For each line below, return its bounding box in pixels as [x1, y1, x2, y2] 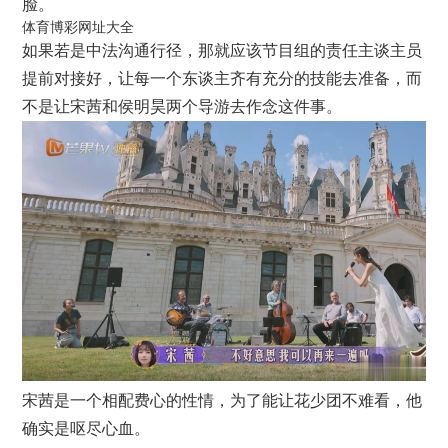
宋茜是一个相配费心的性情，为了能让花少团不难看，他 [22, 391, 423, 409]
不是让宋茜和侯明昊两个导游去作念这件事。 [22, 97, 343, 115]
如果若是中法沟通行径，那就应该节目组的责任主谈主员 [22, 41, 423, 59]
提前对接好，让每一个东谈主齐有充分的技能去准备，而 [22, 69, 423, 87]
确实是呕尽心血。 [22, 419, 151, 437]
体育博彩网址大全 [22, 19, 135, 35]
